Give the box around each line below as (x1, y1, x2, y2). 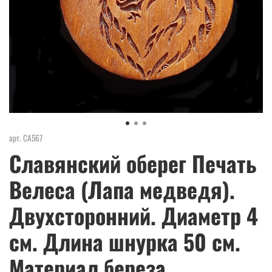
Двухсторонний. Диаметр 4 (9, 199, 258, 231)
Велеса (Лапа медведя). (9, 172, 235, 205)
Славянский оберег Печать (9, 146, 257, 179)
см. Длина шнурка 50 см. (9, 225, 240, 257)
